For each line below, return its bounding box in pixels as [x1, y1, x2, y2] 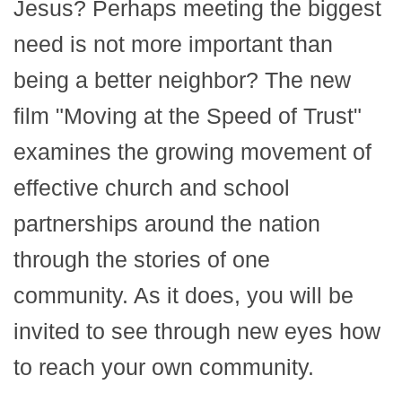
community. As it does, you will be [13, 282, 354, 308]
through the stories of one [13, 246, 270, 272]
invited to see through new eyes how [13, 318, 380, 344]
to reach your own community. [13, 354, 314, 380]
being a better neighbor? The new [13, 66, 351, 92]
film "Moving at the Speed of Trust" [13, 102, 362, 128]
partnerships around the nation [13, 210, 320, 236]
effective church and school [13, 174, 290, 200]
